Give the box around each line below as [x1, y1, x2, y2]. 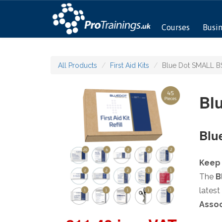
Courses [161, 23, 190, 32]
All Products [58, 61, 97, 69]
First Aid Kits [110, 61, 149, 69]
